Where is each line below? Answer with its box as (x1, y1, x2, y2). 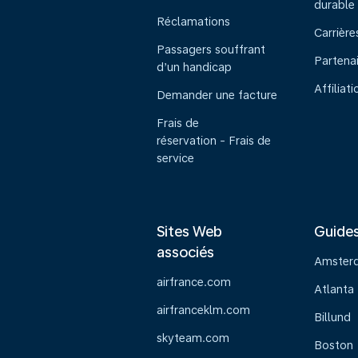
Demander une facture (157, 89, 277, 101)
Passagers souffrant (157, 43, 265, 56)
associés (157, 244, 214, 261)
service (157, 152, 194, 165)
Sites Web (157, 223, 222, 240)
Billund (313, 311, 351, 324)
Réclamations (157, 15, 230, 28)
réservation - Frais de (157, 134, 271, 147)
